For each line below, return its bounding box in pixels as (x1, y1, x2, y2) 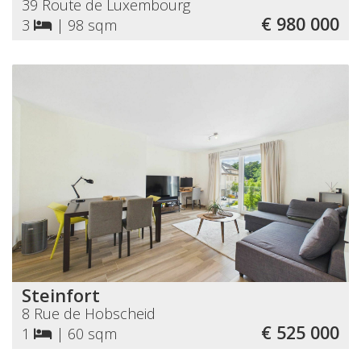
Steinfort (22, 283, 100, 307)
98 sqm (68, 15, 117, 35)
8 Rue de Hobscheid (22, 303, 156, 323)
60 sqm (68, 323, 117, 343)
